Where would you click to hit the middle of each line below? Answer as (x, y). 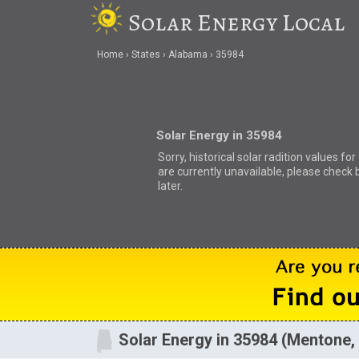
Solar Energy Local (237, 22)
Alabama (188, 55)
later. (170, 186)
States (145, 55)
